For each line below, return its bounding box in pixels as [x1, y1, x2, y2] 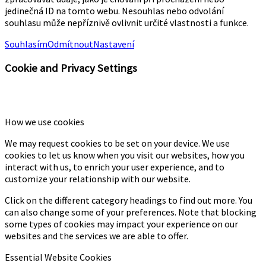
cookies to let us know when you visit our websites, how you [5, 148, 245, 161]
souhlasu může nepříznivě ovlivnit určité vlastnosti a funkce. [5, 17, 249, 29]
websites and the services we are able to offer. [5, 229, 188, 242]
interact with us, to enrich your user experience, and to [5, 160, 224, 173]
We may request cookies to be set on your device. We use [5, 137, 230, 149]
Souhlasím [5, 38, 47, 50]
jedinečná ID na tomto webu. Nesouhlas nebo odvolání [5, 5, 224, 17]
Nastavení [93, 38, 134, 50]
